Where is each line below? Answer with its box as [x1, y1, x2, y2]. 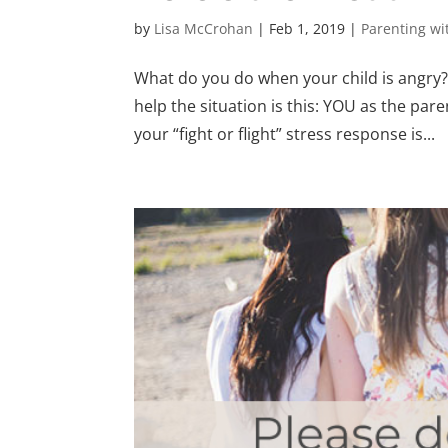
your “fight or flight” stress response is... [134, 123, 436, 146]
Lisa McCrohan [154, 19, 254, 39]
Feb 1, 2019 [269, 19, 346, 39]
